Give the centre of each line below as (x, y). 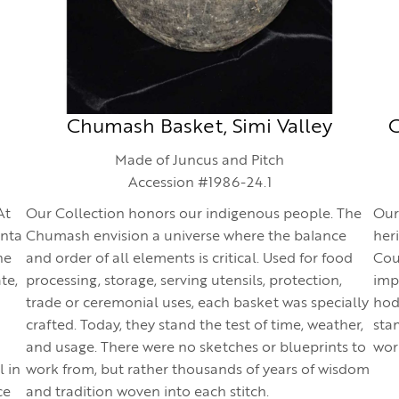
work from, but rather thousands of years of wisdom (198, 370)
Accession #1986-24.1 (199, 183)
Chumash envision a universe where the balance (186, 237)
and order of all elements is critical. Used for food (189, 259)
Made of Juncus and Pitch (199, 161)
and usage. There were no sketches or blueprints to (196, 348)
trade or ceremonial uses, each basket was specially (197, 304)
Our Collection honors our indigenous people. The (194, 215)
